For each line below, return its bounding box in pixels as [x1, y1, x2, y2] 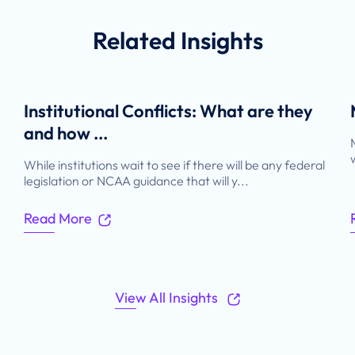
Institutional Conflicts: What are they [24, 100, 314, 123]
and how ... [24, 122, 109, 145]
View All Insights [115, 288, 221, 307]
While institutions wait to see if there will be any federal [24, 157, 326, 174]
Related [92, 25, 181, 56]
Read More [24, 209, 93, 228]
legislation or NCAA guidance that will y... [24, 173, 250, 189]
